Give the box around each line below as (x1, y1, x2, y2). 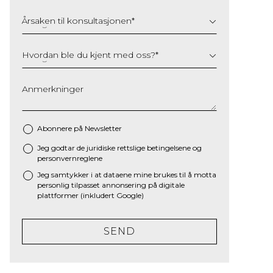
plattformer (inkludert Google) (37, 191, 144, 200)
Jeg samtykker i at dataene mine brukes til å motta (37, 170, 216, 179)
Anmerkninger (22, 83, 83, 94)
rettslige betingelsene (117, 143, 191, 152)
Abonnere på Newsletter (37, 124, 122, 133)
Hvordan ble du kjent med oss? (22, 49, 155, 60)
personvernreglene (37, 154, 102, 163)
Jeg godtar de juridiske (37, 143, 117, 152)
